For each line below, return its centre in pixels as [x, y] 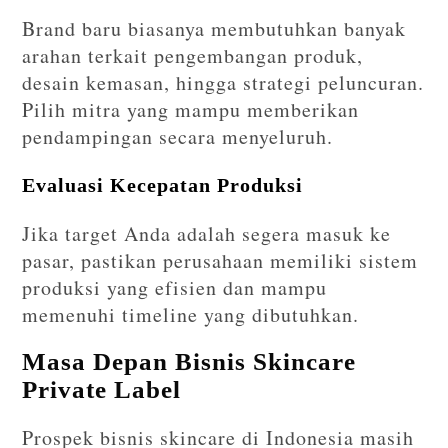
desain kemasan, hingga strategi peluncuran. [223, 82]
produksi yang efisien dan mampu [175, 287]
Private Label [102, 389]
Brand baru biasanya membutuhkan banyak [214, 28]
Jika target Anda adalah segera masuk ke [207, 233]
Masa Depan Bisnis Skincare [189, 361]
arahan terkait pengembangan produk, [193, 55]
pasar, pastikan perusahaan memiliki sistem [220, 260]
